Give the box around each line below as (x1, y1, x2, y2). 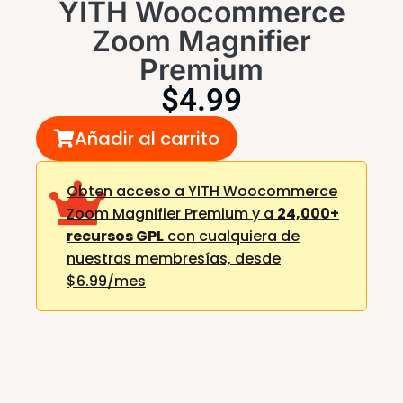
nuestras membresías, (67, 247, 235, 269)
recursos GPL (67, 225, 164, 246)
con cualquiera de (164, 225, 300, 246)
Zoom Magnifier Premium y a (67, 202, 277, 224)
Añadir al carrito (75, 125, 219, 151)
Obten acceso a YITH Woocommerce (67, 180, 337, 201)
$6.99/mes (67, 270, 146, 291)
